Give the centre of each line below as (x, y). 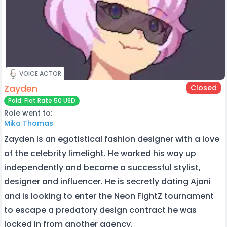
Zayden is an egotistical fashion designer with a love (112, 139)
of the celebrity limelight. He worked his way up (100, 153)
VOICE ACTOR (40, 73)
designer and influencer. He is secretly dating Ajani (107, 181)
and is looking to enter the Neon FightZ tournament (109, 196)
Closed (203, 87)
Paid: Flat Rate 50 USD (42, 100)
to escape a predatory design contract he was (100, 210)
